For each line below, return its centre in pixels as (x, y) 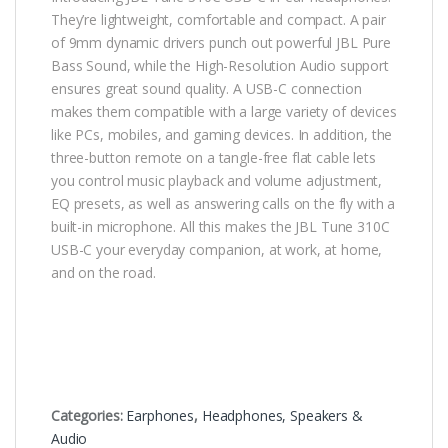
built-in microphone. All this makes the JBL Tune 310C (220, 226)
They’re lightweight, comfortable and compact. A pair (218, 19)
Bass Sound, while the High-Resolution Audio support (220, 65)
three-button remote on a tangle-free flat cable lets (213, 157)
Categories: (89, 415)
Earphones (160, 415)
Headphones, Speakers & (282, 415)
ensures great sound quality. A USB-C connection (206, 88)
